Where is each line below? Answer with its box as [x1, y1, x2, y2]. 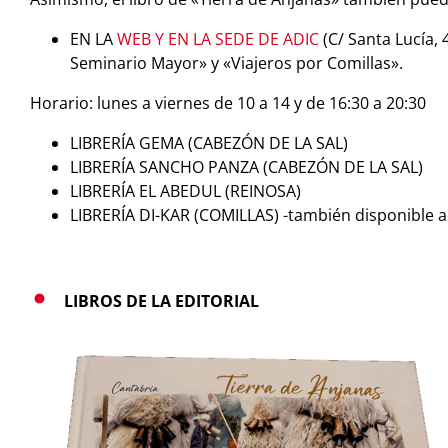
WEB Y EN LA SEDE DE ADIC [116, 27, 319, 50]
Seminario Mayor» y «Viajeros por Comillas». [69, 51, 403, 74]
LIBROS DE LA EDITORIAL [63, 289, 259, 312]
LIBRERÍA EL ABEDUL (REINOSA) [69, 179, 301, 202]
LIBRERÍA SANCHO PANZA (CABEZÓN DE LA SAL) [69, 155, 423, 178]
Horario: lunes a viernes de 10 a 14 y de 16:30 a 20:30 [29, 91, 426, 114]
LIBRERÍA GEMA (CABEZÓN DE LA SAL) [69, 131, 348, 154]
